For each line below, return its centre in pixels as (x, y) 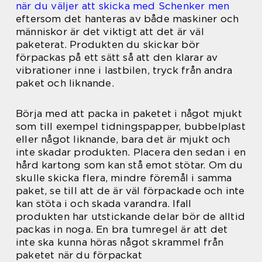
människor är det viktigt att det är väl (110, 32)
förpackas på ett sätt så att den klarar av (117, 58)
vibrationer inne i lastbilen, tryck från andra (124, 70)
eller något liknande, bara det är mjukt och (123, 139)
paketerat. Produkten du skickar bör (108, 45)
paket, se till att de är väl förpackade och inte (130, 191)
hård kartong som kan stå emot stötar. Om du (130, 165)
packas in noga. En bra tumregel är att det (122, 230)
